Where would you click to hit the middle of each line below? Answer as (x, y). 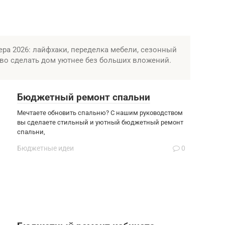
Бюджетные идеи (45, 148)
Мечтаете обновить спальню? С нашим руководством (100, 113)
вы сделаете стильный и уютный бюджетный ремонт (100, 122)
